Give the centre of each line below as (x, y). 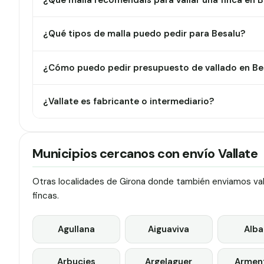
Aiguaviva (169, 229)
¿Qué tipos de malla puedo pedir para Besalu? (144, 34)
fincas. (45, 195)
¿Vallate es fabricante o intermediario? (129, 102)
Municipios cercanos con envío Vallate (145, 154)
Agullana (76, 229)
